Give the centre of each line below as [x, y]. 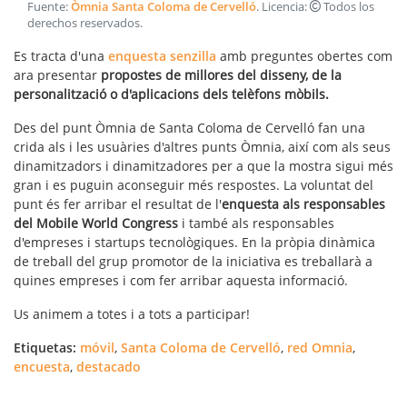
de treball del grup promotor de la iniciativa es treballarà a [193, 262]
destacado [109, 367]
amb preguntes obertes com [306, 56]
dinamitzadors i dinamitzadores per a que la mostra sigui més [203, 166]
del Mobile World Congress [96, 223]
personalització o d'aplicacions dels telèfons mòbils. [171, 94]
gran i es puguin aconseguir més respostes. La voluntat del [194, 185]
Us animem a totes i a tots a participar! [132, 314]
